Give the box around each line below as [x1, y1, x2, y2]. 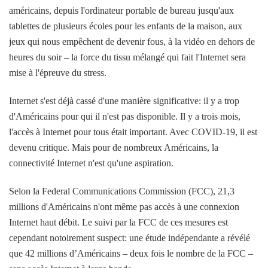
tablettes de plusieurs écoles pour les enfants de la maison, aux [9, 21, 242, 32]
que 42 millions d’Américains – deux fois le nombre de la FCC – [9, 248, 253, 259]
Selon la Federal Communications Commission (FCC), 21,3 [9, 186, 234, 197]
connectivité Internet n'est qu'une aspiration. [9, 158, 173, 169]
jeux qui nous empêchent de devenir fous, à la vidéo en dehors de [9, 36, 255, 47]
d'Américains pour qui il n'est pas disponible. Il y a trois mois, [9, 111, 240, 122]
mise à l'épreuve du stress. [9, 68, 106, 78]
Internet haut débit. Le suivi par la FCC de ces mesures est [9, 217, 228, 228]
